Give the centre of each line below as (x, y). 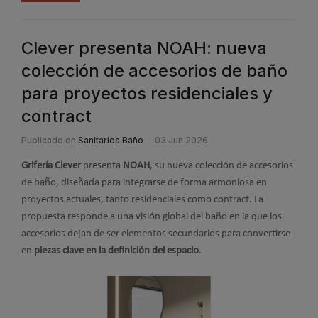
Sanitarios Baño (111, 140)
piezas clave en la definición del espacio (116, 251)
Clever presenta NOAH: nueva (144, 48)
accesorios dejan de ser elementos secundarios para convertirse (156, 234)
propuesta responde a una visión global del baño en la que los (152, 217)
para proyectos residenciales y (147, 93)
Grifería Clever (51, 166)
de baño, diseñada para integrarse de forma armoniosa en (144, 183)
